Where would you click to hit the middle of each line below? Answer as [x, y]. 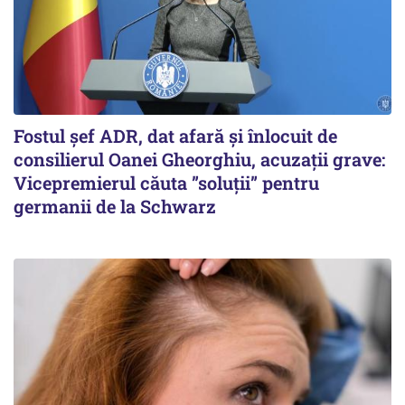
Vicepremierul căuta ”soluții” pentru [166, 183]
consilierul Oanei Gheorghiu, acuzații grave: [199, 160]
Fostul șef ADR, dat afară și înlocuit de [175, 136]
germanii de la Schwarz [115, 207]
